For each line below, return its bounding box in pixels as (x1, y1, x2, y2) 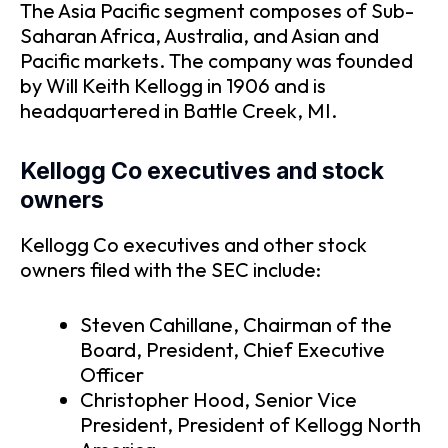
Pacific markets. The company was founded (20, 47, 413, 73)
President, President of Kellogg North (80, 412, 421, 438)
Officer (80, 362, 144, 388)
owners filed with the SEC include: (20, 257, 321, 283)
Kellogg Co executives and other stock (20, 232, 367, 258)
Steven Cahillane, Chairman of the (80, 312, 392, 338)
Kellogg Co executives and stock (20, 157, 384, 186)
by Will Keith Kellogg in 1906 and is (20, 72, 326, 98)
